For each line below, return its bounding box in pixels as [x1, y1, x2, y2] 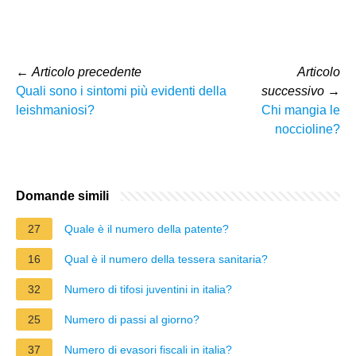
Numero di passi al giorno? [64, 312, 199, 326]
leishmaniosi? [16, 103, 95, 117]
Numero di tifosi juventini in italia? [64, 282, 232, 296]
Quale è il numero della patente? [64, 222, 229, 235]
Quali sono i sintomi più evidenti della [16, 83, 226, 98]
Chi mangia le [261, 103, 340, 117]
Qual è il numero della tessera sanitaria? [64, 252, 268, 265]
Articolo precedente [32, 64, 141, 79]
